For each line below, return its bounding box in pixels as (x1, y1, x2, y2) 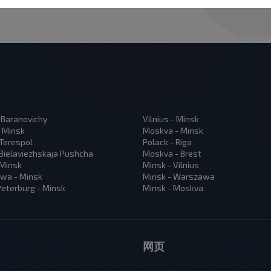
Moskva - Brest (143, 148, 201, 159)
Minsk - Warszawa (143, 171, 215, 182)
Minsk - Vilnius (143, 160, 199, 171)
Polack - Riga (143, 137, 192, 148)
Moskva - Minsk (143, 125, 203, 136)
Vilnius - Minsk (143, 114, 199, 125)
